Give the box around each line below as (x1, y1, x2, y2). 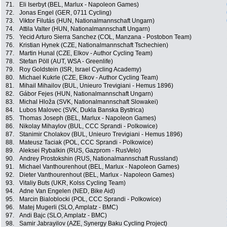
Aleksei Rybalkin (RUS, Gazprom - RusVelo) (19, 147, 141, 155)
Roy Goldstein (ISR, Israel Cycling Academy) (19, 66, 141, 73)
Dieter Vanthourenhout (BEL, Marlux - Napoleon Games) (19, 171, 174, 179)
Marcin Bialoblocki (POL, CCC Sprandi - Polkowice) (19, 196, 161, 203)
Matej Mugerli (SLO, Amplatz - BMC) (19, 204, 118, 211)
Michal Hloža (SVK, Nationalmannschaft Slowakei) (19, 98, 158, 106)
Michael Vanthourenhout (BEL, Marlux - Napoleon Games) (19, 163, 179, 171)
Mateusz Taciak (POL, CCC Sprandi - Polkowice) (19, 139, 153, 146)
